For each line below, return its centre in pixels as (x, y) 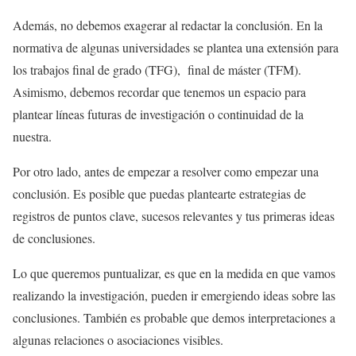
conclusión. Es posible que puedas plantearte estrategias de (159, 194)
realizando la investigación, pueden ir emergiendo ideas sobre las (174, 296)
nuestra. (32, 137)
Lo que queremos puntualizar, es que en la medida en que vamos (174, 273)
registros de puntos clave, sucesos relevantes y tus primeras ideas (174, 216)
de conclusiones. (54, 238)
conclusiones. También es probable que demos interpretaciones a (174, 318)
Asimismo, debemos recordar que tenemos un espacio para (159, 92)
